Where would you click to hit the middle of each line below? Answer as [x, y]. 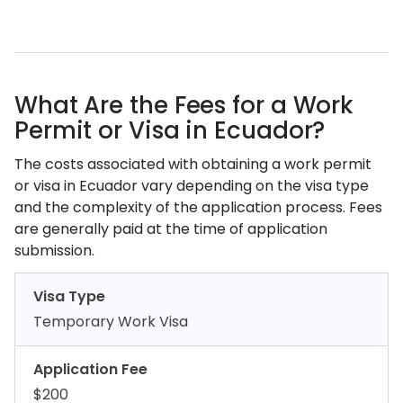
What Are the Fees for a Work [184, 105]
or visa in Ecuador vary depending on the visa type [192, 186]
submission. [54, 251]
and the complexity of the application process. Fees [198, 207]
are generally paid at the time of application [171, 229]
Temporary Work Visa [111, 322]
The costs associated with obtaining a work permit [193, 164]
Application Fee [90, 369]
